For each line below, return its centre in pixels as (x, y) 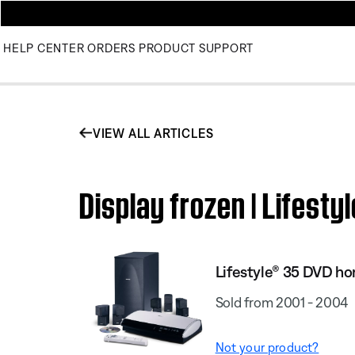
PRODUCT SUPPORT (196, 48)
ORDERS (111, 48)
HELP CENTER (44, 48)
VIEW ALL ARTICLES (153, 133)
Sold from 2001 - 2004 (282, 302)
